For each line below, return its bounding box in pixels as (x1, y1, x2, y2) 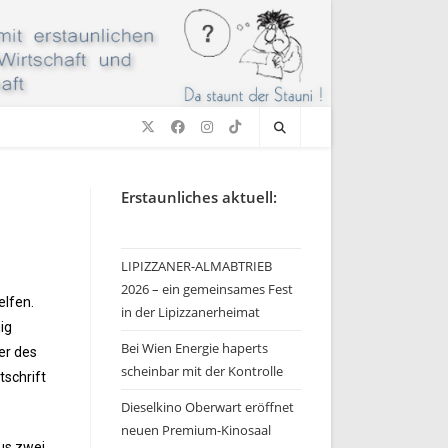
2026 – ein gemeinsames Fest (121, 280, 293, 298)
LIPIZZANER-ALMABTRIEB (121, 257, 272, 275)
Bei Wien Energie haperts (121, 339, 268, 357)
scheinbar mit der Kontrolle (121, 362, 283, 380)
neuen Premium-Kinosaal (121, 421, 271, 439)
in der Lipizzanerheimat (121, 303, 260, 321)
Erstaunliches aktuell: (121, 187, 277, 207)
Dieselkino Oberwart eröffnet (121, 398, 294, 416)
